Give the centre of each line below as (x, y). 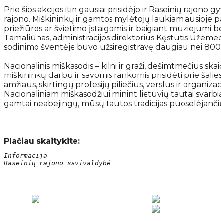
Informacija (26, 155)
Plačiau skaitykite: (42, 141)
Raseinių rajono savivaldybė (57, 163)
